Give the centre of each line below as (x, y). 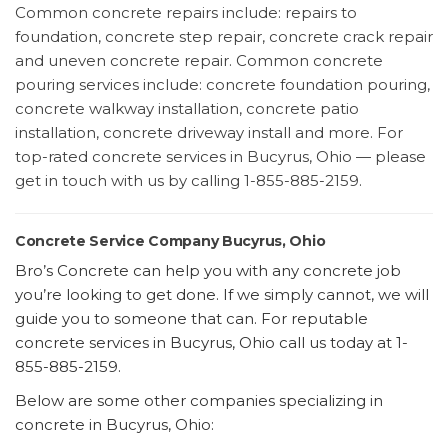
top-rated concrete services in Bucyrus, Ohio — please (220, 157)
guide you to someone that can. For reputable (191, 319)
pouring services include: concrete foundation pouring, (222, 85)
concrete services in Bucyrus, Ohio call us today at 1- (211, 343)
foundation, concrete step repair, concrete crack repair (224, 37)
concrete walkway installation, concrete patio (187, 109)
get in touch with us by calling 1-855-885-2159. (188, 181)
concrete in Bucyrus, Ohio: (114, 425)
